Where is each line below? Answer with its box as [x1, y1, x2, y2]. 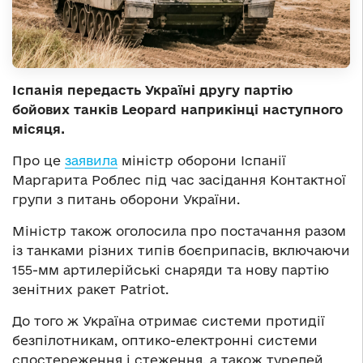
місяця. [12, 121, 65, 136]
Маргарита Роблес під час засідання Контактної [12, 172, 346, 187]
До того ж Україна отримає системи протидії [12, 313, 325, 328]
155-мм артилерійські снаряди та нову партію [12, 262, 329, 277]
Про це [12, 152, 65, 168]
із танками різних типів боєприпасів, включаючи [12, 242, 350, 258]
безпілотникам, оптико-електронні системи [12, 332, 318, 348]
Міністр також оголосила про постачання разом [12, 223, 346, 238]
